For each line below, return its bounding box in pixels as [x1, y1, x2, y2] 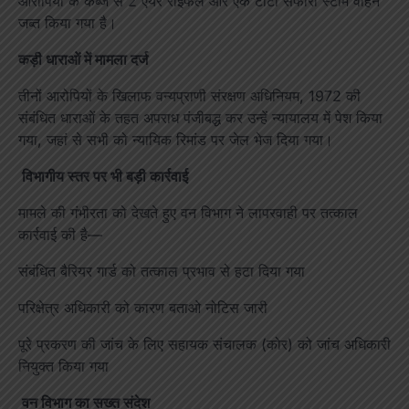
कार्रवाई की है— [18, 225, 102, 244]
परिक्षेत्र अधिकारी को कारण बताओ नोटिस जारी [18, 298, 267, 317]
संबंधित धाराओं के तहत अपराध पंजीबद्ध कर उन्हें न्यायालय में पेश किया [18, 108, 383, 127]
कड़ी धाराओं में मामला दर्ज [18, 49, 148, 68]
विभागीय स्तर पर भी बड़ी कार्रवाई [18, 166, 188, 185]
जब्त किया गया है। [18, 13, 117, 32]
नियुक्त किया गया [18, 356, 109, 375]
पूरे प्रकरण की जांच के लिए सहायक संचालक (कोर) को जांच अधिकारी [18, 334, 391, 353]
